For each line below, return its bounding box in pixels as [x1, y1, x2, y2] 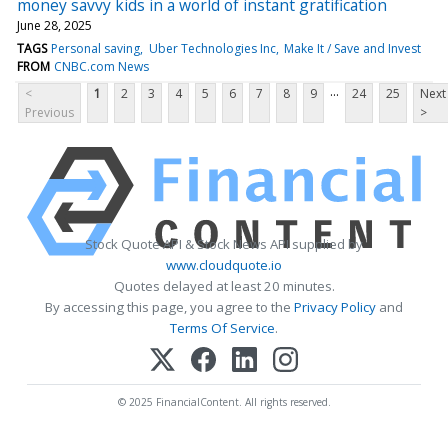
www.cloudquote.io [166, 255, 282, 274]
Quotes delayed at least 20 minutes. [113, 276, 335, 295]
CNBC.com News [54, 57, 150, 75]
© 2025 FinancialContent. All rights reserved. [117, 394, 331, 409]
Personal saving [51, 39, 141, 57]
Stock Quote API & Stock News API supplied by [85, 234, 363, 253]
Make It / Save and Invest [283, 39, 421, 57]
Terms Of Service [170, 318, 275, 337]
